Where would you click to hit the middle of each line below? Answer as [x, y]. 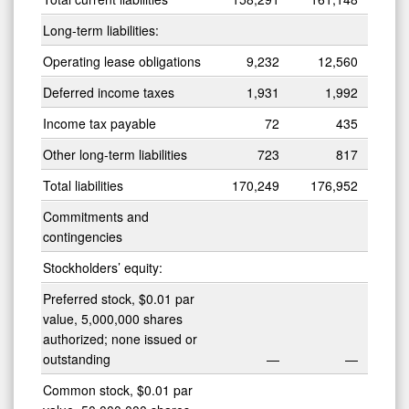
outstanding [77, 358]
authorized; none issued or [120, 338]
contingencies [83, 236]
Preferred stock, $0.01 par [119, 298]
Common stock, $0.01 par [118, 389]
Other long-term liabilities [115, 154]
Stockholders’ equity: [103, 267]
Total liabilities [83, 185]
